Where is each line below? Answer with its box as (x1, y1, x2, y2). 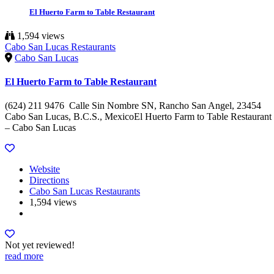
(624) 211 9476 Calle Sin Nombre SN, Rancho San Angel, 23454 (5, 100, 261, 111)
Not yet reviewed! (5, 240, 75, 251)
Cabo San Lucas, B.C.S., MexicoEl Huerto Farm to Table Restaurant (5, 111, 272, 122)
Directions (29, 175, 69, 186)
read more (5, 251, 43, 262)
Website (29, 164, 60, 175)
